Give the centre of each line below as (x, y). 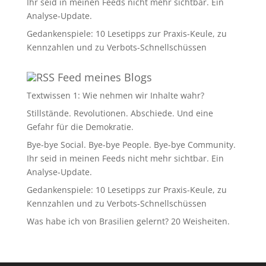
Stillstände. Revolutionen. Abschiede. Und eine (120, 113)
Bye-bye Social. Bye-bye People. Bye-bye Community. (131, 145)
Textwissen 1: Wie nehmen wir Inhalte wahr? (115, 95)
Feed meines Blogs (104, 77)
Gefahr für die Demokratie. (80, 127)
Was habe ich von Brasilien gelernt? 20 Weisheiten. (128, 221)
